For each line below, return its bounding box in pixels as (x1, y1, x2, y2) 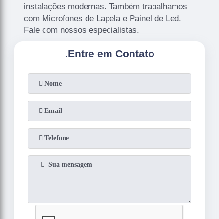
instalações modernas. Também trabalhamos (24, 1, 188, 11)
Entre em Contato (67, 47, 154, 59)
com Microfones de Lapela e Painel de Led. (24, 13, 182, 23)
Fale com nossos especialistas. (24, 25, 140, 35)
